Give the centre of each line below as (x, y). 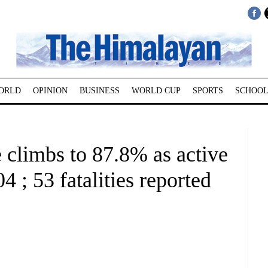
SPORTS (208, 91)
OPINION (50, 91)
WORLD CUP (156, 91)
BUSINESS (99, 91)
